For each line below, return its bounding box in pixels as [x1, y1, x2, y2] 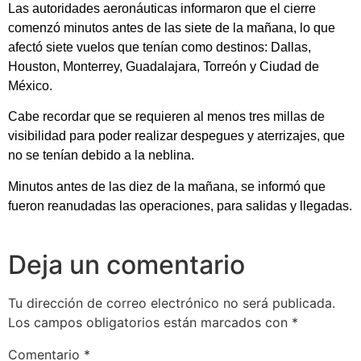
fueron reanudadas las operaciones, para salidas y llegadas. [8, 198, 352, 213]
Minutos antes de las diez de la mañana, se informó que [8, 179, 326, 193]
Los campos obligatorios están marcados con [8, 314, 292, 331]
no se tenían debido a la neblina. [8, 148, 194, 163]
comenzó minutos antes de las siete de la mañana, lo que [8, 20, 335, 35]
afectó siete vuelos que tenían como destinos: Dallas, [8, 39, 311, 54]
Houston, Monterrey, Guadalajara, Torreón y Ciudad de [8, 59, 319, 73]
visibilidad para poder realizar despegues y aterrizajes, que [8, 129, 345, 143]
